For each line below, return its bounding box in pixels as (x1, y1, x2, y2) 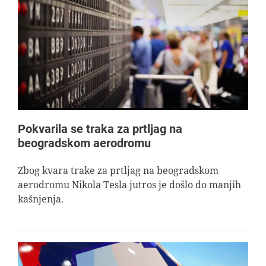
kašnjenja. (18, 192, 64, 206)
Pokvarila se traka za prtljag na (18, 122, 182, 137)
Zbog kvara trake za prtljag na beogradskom (18, 164, 218, 178)
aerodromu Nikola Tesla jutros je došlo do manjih (18, 178, 241, 192)
